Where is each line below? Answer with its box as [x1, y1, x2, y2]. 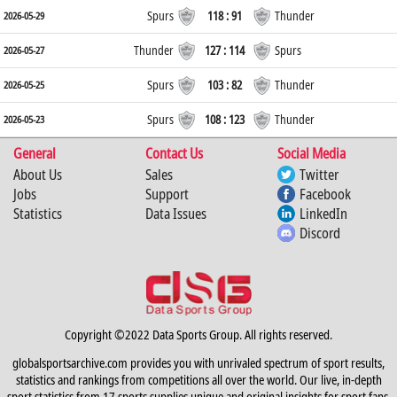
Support [145, 184, 189, 204]
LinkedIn [300, 204, 347, 223]
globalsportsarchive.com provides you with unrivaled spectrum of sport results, [12, 354, 385, 371]
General [13, 144, 56, 163]
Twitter [300, 165, 339, 184]
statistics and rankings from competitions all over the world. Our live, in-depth [15, 371, 382, 388]
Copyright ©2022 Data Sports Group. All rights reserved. [65, 326, 332, 343]
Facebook [300, 184, 351, 204]
